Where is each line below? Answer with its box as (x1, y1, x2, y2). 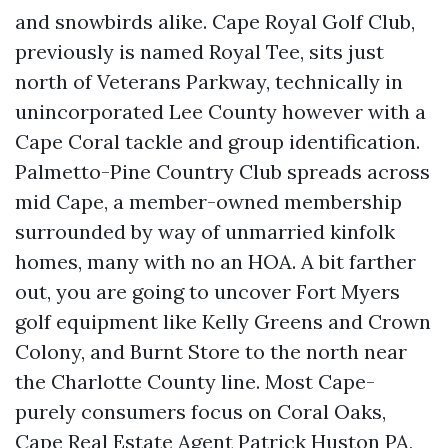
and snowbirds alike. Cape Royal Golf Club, (15, 9, 415, 34)
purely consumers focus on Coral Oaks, (15, 399, 386, 424)
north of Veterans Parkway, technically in (15, 69, 403, 94)
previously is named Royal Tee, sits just (15, 39, 384, 64)
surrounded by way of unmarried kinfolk (15, 219, 395, 244)
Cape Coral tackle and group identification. (15, 129, 420, 154)
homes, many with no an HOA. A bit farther (15, 249, 416, 274)
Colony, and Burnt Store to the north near (15, 339, 407, 364)
